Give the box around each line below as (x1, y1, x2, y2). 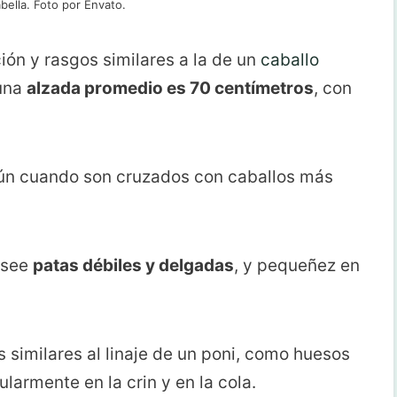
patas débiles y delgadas (33, 255, 234, 276)
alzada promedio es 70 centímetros (27, 77, 314, 98)
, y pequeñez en (234, 255, 360, 276)
